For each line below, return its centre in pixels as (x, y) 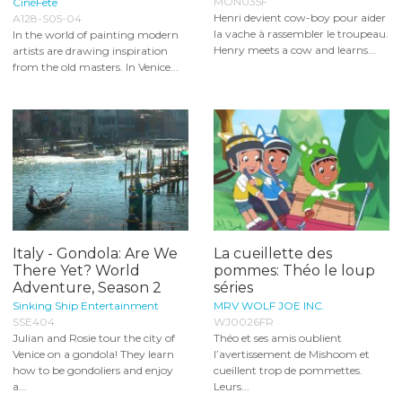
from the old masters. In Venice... (96, 66)
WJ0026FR (244, 322)
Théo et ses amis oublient (278, 338)
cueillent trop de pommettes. (288, 371)
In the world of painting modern (96, 34)
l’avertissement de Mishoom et (292, 354)
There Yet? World (76, 271)
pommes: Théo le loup (294, 271)
